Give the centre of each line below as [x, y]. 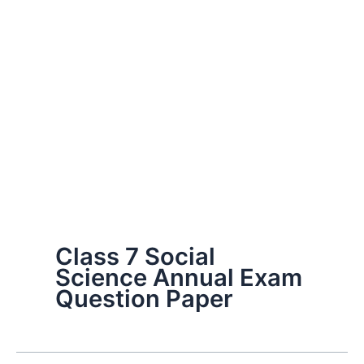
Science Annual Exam [179, 277]
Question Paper [144, 299]
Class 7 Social [135, 256]
